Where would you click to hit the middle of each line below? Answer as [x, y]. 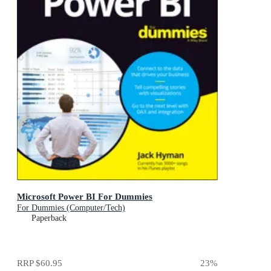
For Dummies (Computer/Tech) [71, 207]
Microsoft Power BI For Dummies [85, 196]
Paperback [49, 218]
